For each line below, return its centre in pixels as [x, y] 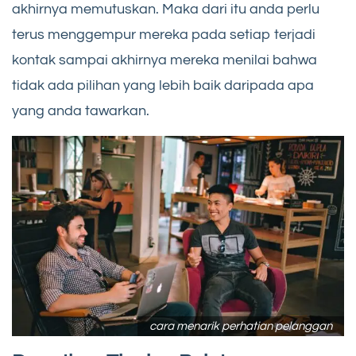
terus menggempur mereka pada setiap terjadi [164, 34]
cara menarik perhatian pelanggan [241, 326]
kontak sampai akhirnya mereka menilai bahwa [164, 60]
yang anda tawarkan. [81, 110]
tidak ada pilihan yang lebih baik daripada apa [163, 85]
